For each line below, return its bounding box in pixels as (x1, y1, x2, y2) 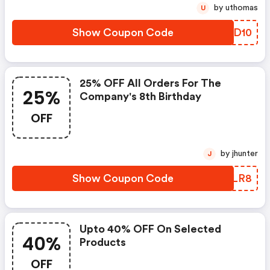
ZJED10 (213, 27, 252, 38)
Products (80, 237, 126, 248)
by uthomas (225, 4, 258, 12)
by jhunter (232, 149, 258, 158)
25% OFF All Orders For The (80, 78, 221, 89)
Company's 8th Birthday (80, 91, 201, 102)
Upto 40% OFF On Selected (80, 224, 221, 234)
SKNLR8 (208, 173, 252, 184)
